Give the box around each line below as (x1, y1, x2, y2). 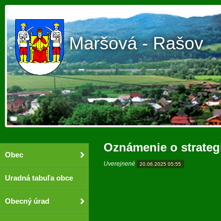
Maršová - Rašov (69, 33, 203, 53)
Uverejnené (104, 160, 135, 167)
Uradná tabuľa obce (5, 174, 73, 182)
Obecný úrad (5, 197, 49, 205)
